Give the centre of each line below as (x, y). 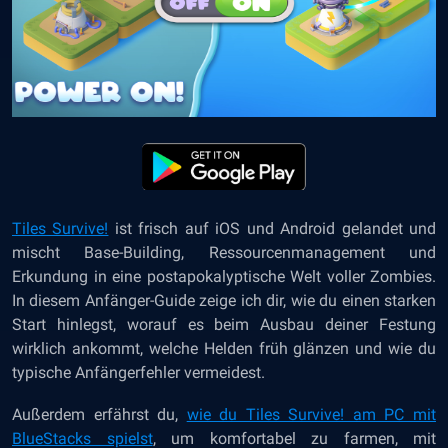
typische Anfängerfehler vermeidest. (138, 372)
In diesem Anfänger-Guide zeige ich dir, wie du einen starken (224, 300)
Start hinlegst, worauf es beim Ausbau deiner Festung (224, 324)
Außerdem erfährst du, (99, 414)
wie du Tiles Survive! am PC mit (311, 414)
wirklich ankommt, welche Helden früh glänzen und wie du (224, 348)
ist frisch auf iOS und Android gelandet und (272, 228)
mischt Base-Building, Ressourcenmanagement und (224, 252)
